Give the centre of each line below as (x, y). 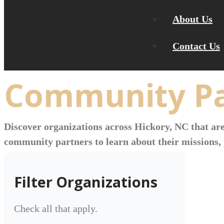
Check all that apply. (56, 208)
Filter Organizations (86, 181)
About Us (192, 19)
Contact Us (196, 45)
